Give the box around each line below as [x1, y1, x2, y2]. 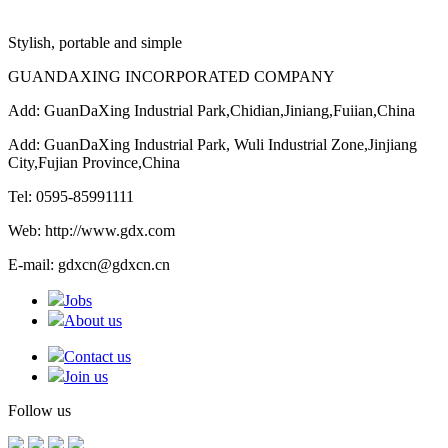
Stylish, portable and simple [8, 33, 182, 51]
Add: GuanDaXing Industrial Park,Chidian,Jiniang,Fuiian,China [8, 101, 415, 119]
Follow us [8, 401, 71, 419]
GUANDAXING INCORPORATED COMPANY [8, 67, 335, 85]
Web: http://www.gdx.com [8, 221, 175, 239]
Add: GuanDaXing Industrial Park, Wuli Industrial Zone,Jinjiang [8, 135, 417, 153]
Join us [64, 367, 108, 385]
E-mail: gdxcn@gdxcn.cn [8, 255, 170, 273]
